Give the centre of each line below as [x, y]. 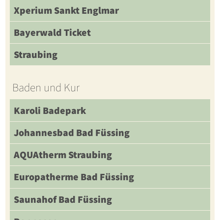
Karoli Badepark [50, 110]
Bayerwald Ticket [52, 32]
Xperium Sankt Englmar [66, 10]
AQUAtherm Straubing [63, 155]
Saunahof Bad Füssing [63, 199]
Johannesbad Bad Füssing [71, 132]
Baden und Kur [46, 88]
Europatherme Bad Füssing [74, 177]
